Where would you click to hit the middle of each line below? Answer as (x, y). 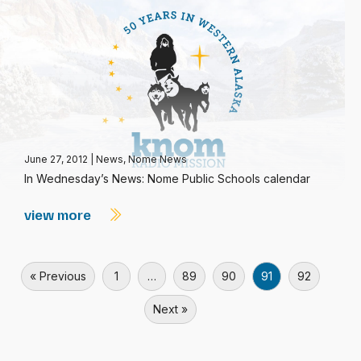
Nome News (158, 159)
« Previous (58, 276)
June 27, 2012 (57, 159)
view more (59, 214)
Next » (170, 309)
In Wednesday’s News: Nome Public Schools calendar (167, 178)
